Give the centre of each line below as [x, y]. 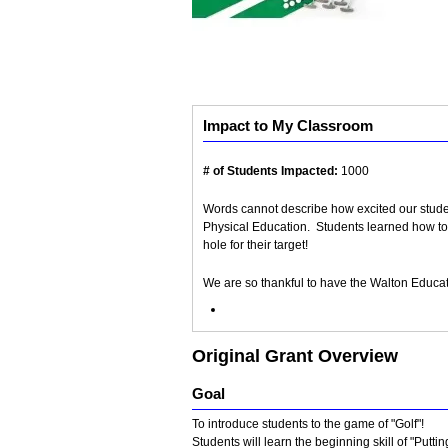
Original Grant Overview [295, 355]
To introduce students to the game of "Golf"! [308, 424]
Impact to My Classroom [288, 126]
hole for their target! [255, 245]
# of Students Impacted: [270, 171]
